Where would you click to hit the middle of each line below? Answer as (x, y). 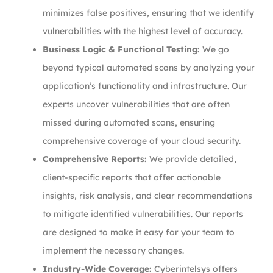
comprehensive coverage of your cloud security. (142, 141)
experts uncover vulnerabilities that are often (136, 104)
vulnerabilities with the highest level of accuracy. (143, 31)
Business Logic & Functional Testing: (121, 49)
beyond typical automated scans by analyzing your (149, 68)
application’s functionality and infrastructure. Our (145, 86)
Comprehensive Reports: (95, 159)
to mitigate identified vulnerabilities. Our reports (143, 214)
